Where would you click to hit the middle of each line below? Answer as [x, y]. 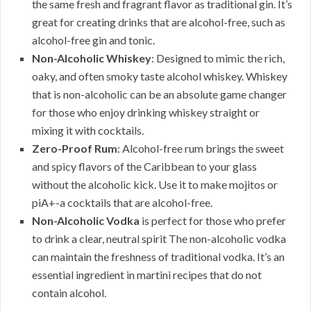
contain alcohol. [69, 293]
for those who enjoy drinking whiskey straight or [146, 112]
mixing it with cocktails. [88, 131]
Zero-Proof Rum [75, 149]
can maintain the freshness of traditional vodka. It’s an [158, 257]
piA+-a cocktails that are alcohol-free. [122, 203]
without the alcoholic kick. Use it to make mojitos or [155, 185]
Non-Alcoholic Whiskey [92, 58]
